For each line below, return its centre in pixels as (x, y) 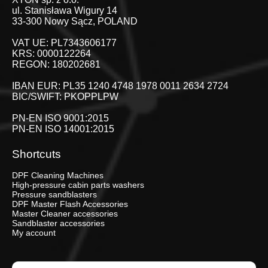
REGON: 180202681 (56, 64)
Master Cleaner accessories (65, 213)
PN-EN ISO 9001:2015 (60, 118)
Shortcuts (36, 154)
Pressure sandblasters (54, 194)
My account (34, 232)
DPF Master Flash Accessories (70, 204)
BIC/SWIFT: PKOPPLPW (65, 96)
